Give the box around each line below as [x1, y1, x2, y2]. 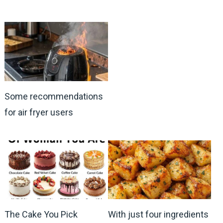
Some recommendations [4, 91, 103, 102]
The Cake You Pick [4, 209, 78, 220]
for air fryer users [4, 107, 73, 117]
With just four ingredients [108, 209, 209, 220]
